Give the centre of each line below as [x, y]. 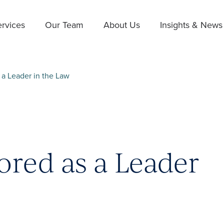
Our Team [64, 25]
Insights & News [191, 25]
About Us [122, 25]
